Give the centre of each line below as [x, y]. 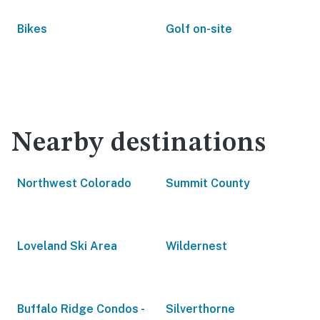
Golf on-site [199, 29]
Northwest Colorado [74, 183]
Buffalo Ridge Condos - [80, 309]
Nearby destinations [139, 144]
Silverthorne [200, 309]
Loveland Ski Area [67, 246]
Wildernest [196, 246]
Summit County [208, 183]
